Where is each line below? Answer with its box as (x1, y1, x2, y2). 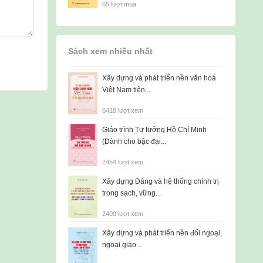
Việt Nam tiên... (102, 86, 150, 94)
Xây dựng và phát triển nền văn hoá (102, 74, 216, 82)
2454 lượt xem (102, 159, 143, 166)
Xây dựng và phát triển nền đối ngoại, (102, 229, 222, 237)
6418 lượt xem (102, 107, 143, 114)
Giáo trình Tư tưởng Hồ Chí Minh (102, 126, 207, 134)
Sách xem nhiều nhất (68, 46, 153, 56)
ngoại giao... (102, 241, 141, 249)
